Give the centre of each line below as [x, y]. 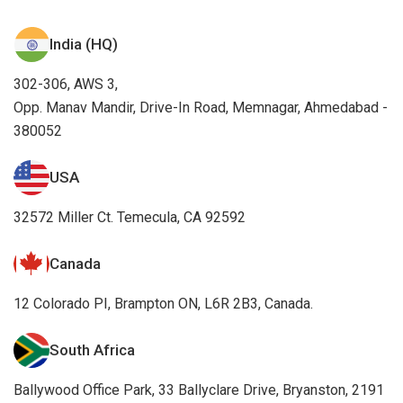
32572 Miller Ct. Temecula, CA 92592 [130, 217]
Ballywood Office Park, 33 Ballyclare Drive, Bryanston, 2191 [199, 390]
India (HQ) [84, 44]
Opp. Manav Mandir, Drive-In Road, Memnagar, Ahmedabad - [201, 107]
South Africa [92, 349]
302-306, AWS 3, [66, 84]
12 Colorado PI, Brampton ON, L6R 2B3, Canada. [163, 303]
